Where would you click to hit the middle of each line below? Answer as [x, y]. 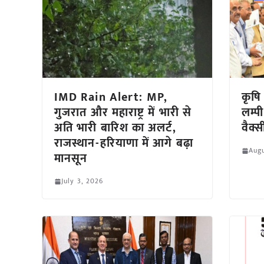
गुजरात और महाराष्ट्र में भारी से [123, 113]
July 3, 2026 [82, 181]
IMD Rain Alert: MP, [111, 98]
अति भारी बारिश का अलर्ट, [115, 128]
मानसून [71, 159]
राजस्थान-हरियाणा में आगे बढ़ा [124, 143]
